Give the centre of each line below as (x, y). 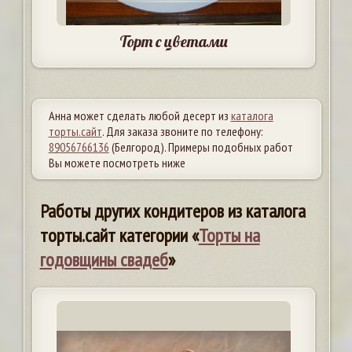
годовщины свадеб (104, 260)
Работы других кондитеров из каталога (172, 211)
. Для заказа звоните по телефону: (182, 132)
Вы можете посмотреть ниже (117, 163)
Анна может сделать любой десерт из (139, 116)
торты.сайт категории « (119, 236)
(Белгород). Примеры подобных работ (201, 147)
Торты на (229, 236)
